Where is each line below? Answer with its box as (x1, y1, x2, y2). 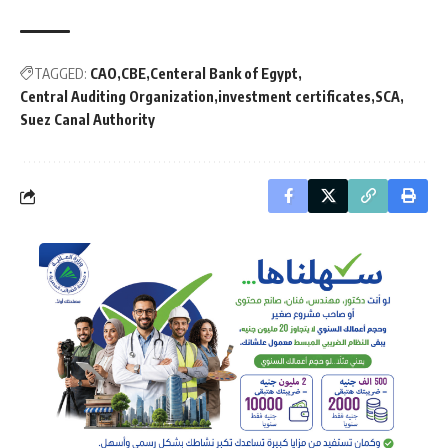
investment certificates (218, 88, 371, 106)
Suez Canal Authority (20, 111, 155, 129)
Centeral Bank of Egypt (150, 65, 298, 83)
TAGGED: (34, 65, 87, 83)
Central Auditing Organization (20, 88, 214, 106)
